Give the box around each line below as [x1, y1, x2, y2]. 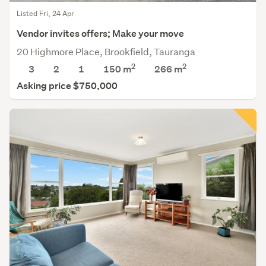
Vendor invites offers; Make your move [17, 27, 184, 40]
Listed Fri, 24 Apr [17, 8, 74, 18]
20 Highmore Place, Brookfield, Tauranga [17, 45, 195, 58]
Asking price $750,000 [17, 79, 118, 92]
